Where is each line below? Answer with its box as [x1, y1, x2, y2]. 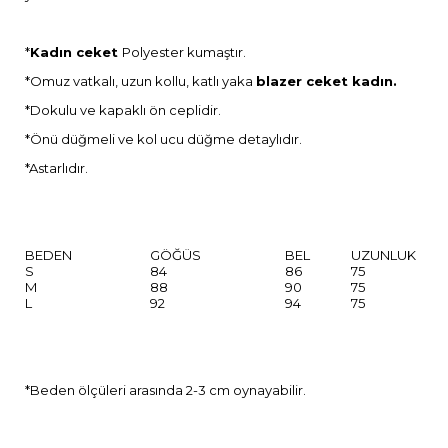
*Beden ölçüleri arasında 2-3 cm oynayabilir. [25, 382, 306, 399]
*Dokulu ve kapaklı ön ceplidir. [25, 102, 221, 119]
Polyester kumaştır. [122, 44, 246, 61]
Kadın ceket [30, 44, 122, 61]
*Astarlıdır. [25, 160, 88, 177]
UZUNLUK [351, 247, 416, 264]
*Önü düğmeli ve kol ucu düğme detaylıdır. [25, 131, 302, 148]
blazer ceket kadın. [256, 73, 397, 90]
